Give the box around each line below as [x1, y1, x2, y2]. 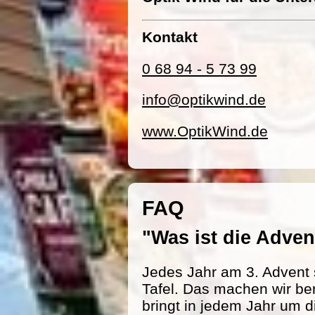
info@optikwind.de [142, 91, 266, 108]
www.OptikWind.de [142, 123, 268, 140]
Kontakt [142, 28, 198, 45]
